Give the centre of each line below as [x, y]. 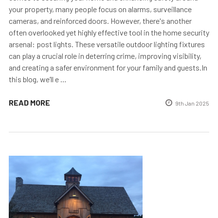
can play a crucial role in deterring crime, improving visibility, [105, 56]
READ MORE [29, 103]
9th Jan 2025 [192, 103]
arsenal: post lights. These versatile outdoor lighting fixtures [107, 44]
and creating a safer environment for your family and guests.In [108, 68]
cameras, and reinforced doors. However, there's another [100, 21]
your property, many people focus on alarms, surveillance [100, 9]
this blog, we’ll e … [38, 79]
